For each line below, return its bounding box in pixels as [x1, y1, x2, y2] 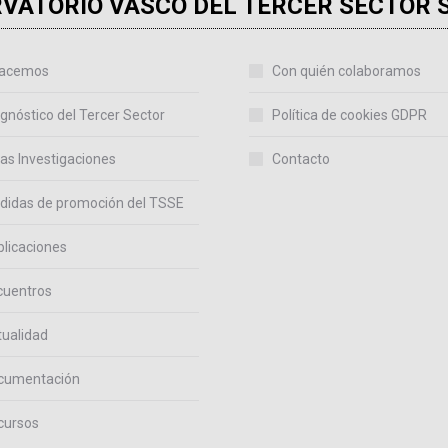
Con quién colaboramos [272, 63, 421, 79]
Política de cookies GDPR [272, 107, 427, 123]
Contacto [272, 151, 330, 167]
